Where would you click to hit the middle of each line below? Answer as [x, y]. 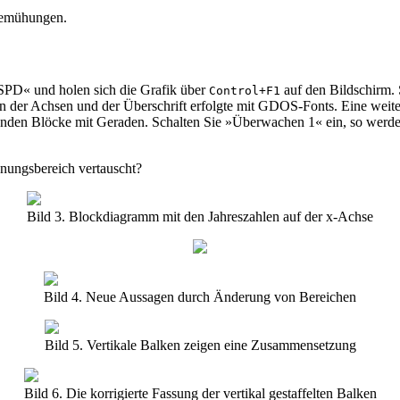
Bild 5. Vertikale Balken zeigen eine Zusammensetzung [200, 346]
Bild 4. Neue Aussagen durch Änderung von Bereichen [200, 297]
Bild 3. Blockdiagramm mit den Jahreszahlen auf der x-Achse [200, 217]
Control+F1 [245, 91]
